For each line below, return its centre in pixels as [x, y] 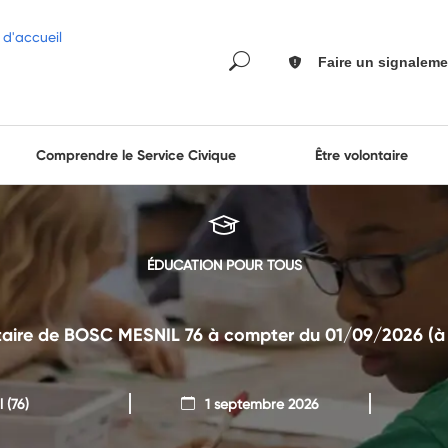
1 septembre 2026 [262, 404]
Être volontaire [362, 155]
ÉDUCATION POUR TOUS [224, 265]
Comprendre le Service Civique [135, 155]
